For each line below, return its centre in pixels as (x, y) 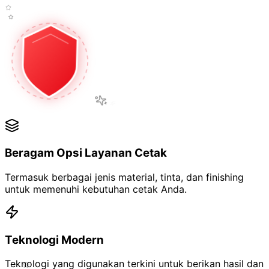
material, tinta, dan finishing (181, 177)
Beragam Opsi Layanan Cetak (86, 153)
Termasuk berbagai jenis (62, 177)
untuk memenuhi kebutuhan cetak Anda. (96, 189)
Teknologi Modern (54, 240)
